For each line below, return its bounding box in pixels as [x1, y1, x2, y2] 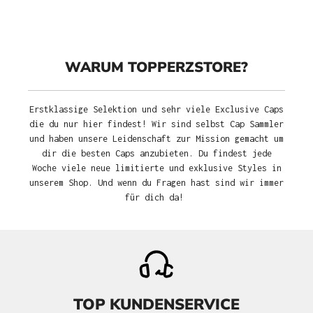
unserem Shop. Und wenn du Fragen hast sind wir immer [29, 177, 284, 189]
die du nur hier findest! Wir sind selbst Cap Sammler [29, 119, 284, 130]
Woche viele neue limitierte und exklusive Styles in [31, 163, 282, 174]
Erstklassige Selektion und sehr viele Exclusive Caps [29, 104, 284, 115]
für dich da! [124, 192, 189, 203]
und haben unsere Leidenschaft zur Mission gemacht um [29, 133, 284, 145]
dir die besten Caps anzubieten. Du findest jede [41, 148, 272, 159]
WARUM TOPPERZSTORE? [65, 57, 248, 78]
